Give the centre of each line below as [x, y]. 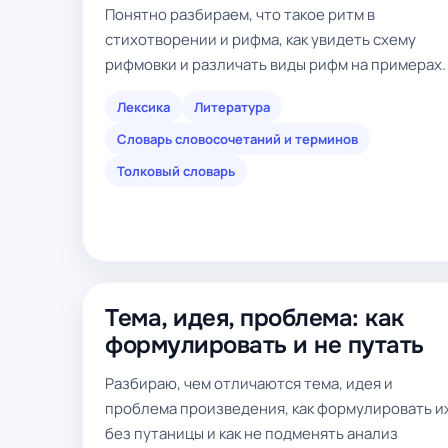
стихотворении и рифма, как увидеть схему [260, 39]
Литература [232, 107]
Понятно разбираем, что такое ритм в [240, 14]
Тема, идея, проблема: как [255, 318]
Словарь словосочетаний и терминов [237, 139]
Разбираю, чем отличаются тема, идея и [249, 383]
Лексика [143, 107]
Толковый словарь [176, 171]
